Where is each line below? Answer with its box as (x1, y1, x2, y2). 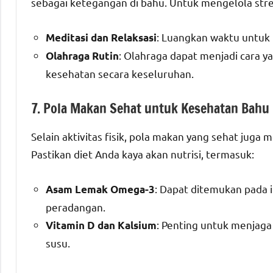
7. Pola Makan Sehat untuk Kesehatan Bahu (31, 98, 269, 118)
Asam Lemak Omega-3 (46, 183, 155, 196)
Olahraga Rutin (46, 49, 119, 62)
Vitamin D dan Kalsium (46, 219, 157, 232)
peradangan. (46, 200, 105, 214)
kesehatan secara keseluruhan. (46, 66, 194, 80)
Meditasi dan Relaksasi (46, 30, 157, 44)
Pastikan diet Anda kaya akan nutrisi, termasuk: (31, 147, 254, 161)
